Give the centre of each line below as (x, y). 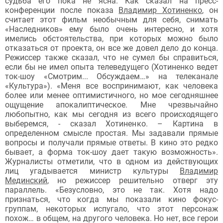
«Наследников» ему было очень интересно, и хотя (111, 29)
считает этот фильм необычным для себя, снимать (111, 19)
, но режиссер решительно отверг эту (133, 180)
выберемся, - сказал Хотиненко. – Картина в (111, 123)
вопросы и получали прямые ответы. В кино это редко (111, 142)
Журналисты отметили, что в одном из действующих (111, 161)
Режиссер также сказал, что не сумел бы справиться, (111, 57)
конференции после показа (62, 10)
